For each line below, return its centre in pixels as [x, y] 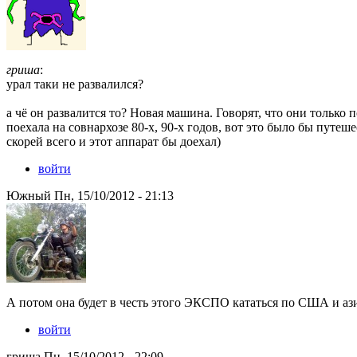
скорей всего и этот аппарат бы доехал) [114, 142]
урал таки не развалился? [75, 84]
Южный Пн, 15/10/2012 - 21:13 [90, 196]
